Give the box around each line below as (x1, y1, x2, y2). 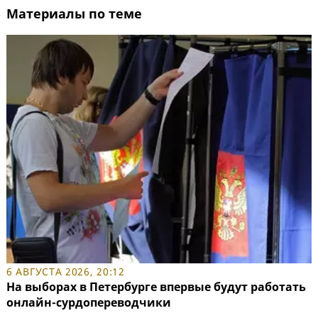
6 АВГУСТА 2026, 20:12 (6, 265, 125, 279)
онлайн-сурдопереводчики (6, 295, 171, 311)
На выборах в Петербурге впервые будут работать (6, 279, 306, 295)
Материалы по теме (6, 4, 142, 22)
